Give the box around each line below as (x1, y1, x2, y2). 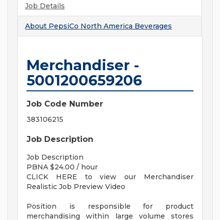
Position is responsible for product (27, 202, 193, 211)
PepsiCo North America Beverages (49, 22, 172, 31)
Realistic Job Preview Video (27, 182, 127, 192)
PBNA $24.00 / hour (27, 163, 98, 172)
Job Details (25, 1, 65, 11)
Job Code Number (27, 99, 103, 109)
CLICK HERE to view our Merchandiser (27, 172, 193, 182)
